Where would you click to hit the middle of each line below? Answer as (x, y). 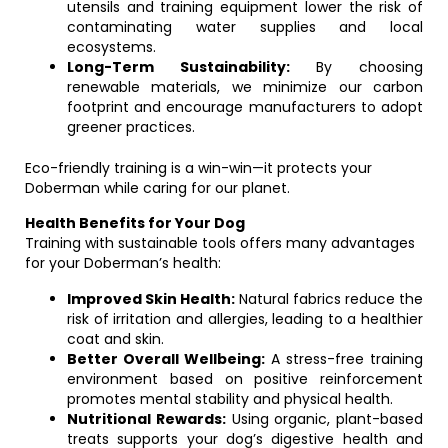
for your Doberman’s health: (123, 263)
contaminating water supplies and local (245, 27)
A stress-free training (344, 359)
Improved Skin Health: (151, 299)
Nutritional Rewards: (146, 419)
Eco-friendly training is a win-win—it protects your (198, 168)
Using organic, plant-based (324, 419)
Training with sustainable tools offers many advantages (220, 243)
